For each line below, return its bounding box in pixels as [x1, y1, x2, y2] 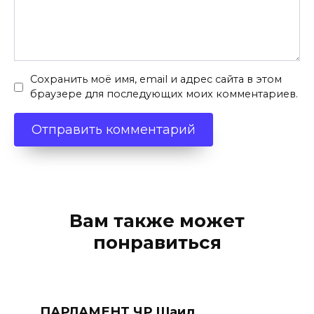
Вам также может [69, 210, 245, 232]
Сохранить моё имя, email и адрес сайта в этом [30, 73, 282, 86]
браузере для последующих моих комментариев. [30, 88, 298, 101]
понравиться [93, 231, 221, 254]
